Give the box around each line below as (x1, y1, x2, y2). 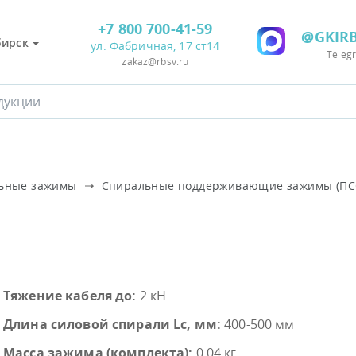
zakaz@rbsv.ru (122, 55, 189, 68)
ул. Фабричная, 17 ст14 (91, 38, 220, 53)
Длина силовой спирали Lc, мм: (3, 315, 222, 333)
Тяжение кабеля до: (3, 287, 137, 304)
